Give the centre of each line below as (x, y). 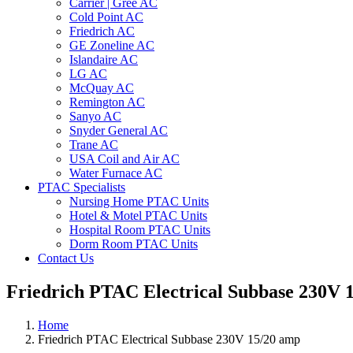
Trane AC (94, 145)
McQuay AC (102, 88)
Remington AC (107, 102)
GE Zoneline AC (112, 45)
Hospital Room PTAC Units (140, 230)
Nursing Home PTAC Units (139, 201)
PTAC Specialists (82, 187)
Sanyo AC (95, 116)
